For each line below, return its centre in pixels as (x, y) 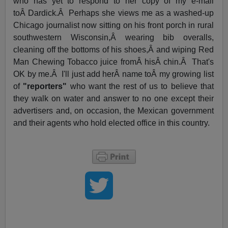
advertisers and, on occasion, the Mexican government (113, 111)
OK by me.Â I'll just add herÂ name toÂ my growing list (113, 74)
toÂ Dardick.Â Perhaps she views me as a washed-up (113, 13)
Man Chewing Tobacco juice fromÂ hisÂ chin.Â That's (113, 62)
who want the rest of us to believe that (140, 87)
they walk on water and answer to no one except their (113, 99)
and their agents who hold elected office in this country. (112, 123)
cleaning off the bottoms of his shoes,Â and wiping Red (113, 50)
